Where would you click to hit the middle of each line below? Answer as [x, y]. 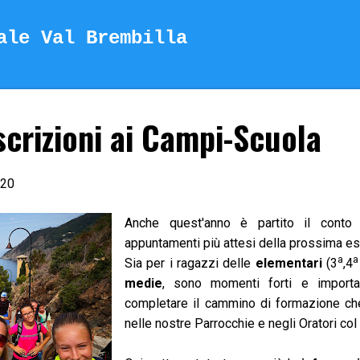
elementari [288, 263]
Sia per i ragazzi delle [190, 263]
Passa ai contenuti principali [180, 20]
